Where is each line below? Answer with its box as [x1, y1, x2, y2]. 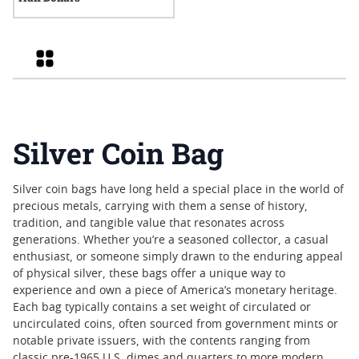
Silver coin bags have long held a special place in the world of [13, 184, 344, 196]
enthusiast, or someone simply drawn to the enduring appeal [13, 252, 343, 263]
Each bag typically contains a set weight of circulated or [13, 302, 311, 313]
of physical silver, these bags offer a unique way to [13, 268, 285, 280]
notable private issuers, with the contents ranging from [13, 336, 310, 347]
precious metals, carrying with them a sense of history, [13, 201, 308, 212]
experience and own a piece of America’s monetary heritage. [13, 285, 337, 296]
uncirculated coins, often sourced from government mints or [13, 319, 338, 330]
